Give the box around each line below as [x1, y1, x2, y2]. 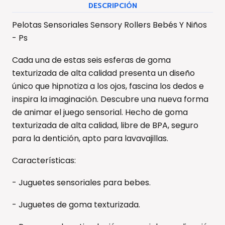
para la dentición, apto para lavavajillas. [12, 132, 168, 144]
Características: [12, 154, 76, 166]
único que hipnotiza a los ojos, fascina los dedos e [12, 80, 204, 92]
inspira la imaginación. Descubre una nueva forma [12, 93, 208, 105]
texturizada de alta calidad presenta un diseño [12, 67, 195, 79]
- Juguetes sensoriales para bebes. [12, 176, 151, 188]
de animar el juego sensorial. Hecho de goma [12, 106, 188, 118]
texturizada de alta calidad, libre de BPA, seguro [12, 119, 198, 131]
